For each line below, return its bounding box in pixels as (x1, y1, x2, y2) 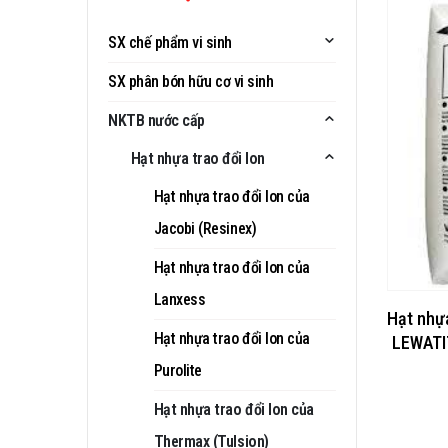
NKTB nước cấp (108, 111, 205, 130)
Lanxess (153, 290, 206, 309)
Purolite (153, 361, 202, 380)
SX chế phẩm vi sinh (108, 33, 232, 52)
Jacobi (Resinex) (153, 219, 257, 238)
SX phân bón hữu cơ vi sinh (108, 72, 274, 91)
